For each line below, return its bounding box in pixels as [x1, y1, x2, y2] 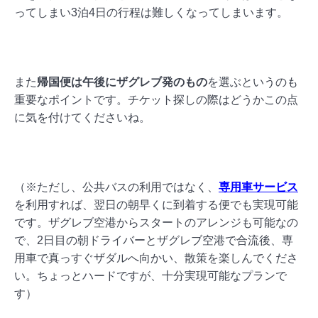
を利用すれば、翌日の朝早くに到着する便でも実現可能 [14, 198, 298, 211]
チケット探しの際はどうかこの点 [128, 93, 298, 106]
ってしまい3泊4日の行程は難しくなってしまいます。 [14, 6, 288, 18]
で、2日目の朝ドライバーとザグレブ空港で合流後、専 [14, 234, 293, 246]
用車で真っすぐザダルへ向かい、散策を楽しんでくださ [14, 251, 298, 264]
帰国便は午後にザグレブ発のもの [37, 75, 207, 88]
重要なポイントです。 [14, 93, 128, 106]
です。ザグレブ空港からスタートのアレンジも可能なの [14, 216, 298, 229]
